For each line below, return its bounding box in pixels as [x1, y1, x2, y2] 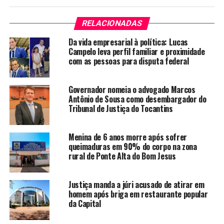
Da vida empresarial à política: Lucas [68, 36, 188, 48]
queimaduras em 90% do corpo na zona [68, 140, 197, 153]
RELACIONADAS [80, 18, 143, 28]
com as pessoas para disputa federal [68, 55, 189, 67]
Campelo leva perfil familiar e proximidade [68, 45, 205, 58]
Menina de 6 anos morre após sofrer [68, 131, 187, 143]
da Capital [68, 197, 101, 210]
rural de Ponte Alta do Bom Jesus [68, 150, 176, 162]
